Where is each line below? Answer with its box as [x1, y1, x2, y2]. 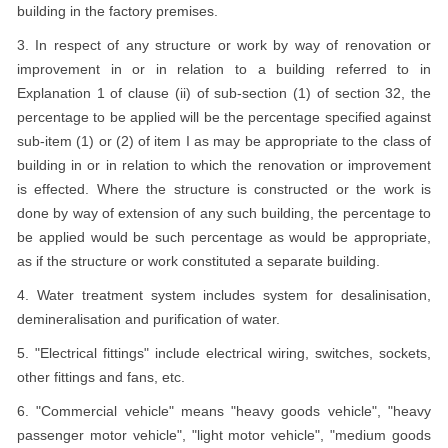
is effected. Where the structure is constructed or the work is [17, 181, 431, 197]
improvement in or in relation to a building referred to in [17, 61, 431, 77]
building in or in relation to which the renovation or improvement [17, 157, 431, 173]
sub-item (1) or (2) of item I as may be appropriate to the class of [17, 133, 431, 149]
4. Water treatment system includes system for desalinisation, [17, 287, 431, 303]
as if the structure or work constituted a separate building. [17, 253, 380, 269]
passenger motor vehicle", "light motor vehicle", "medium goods [17, 427, 431, 443]
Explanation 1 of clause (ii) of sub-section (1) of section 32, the [17, 85, 431, 101]
